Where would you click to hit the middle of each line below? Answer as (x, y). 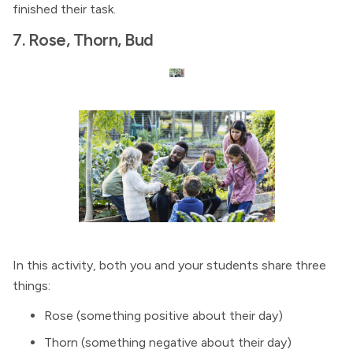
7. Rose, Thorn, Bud (83, 39)
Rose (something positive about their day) (163, 316)
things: (32, 286)
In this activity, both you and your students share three (169, 265)
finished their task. (64, 9)
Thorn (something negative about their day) (168, 342)
